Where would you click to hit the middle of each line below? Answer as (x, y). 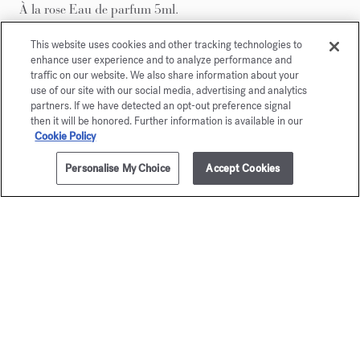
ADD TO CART (149, 174)
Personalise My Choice (118, 168)
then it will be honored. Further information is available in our (167, 121)
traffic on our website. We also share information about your (165, 75)
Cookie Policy (65, 136)
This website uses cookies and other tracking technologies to (167, 45)
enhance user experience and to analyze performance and (162, 60)
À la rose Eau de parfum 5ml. (99, 9)
